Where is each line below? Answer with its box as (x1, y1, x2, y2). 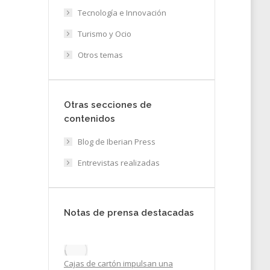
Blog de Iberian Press (77, 136, 155, 147)
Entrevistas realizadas (77, 157, 160, 168)
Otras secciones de (63, 99, 152, 110)
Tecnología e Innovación (77, 7, 166, 18)
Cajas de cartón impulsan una (63, 258, 173, 269)
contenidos (63, 113, 115, 124)
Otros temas (77, 49, 123, 60)
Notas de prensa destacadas (63, 207, 194, 218)
